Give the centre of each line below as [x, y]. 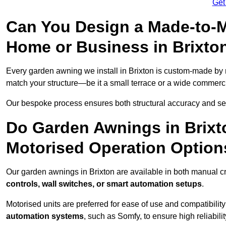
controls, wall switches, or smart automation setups [104, 184]
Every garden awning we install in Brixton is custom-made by [116, 71]
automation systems [45, 216]
